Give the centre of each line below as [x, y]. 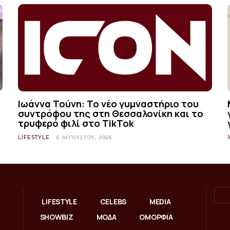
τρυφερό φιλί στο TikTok [76, 123]
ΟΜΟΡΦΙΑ [156, 217]
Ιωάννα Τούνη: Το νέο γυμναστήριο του [109, 103]
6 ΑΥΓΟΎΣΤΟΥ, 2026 [84, 137]
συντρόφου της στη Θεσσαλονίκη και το [111, 113]
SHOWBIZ [56, 217]
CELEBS [113, 201]
